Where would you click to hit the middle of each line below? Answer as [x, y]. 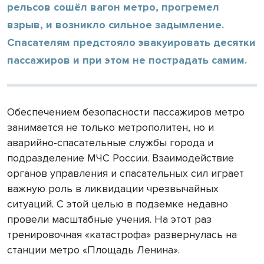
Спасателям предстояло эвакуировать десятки [131, 42]
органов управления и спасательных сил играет [126, 173]
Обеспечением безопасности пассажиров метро [126, 112]
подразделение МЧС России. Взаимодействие [121, 158]
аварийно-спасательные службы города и [110, 142]
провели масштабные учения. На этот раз [109, 219]
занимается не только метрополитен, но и [110, 127]
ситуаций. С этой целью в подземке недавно [118, 204]
